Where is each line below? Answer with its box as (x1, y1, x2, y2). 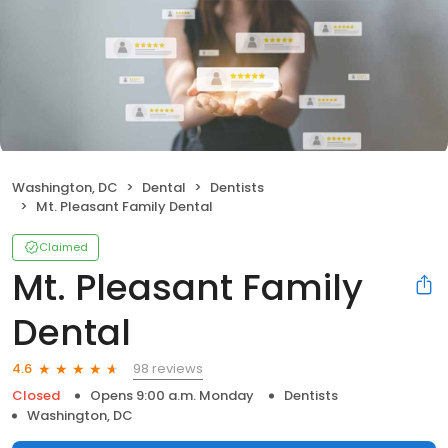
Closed (12, 385, 60, 405)
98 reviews (133, 358, 203, 378)
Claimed (39, 238, 88, 255)
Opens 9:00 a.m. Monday (90, 385, 254, 405)
